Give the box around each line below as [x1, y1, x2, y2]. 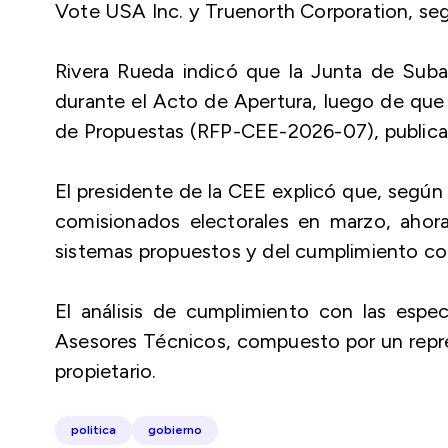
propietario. [55, 359, 157, 383]
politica [71, 423, 116, 437]
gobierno [148, 423, 202, 437]
